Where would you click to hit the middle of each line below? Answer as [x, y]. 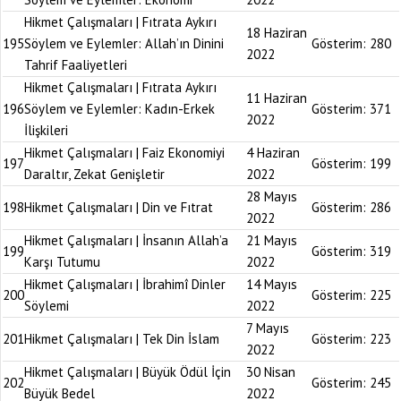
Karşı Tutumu [62, 262]
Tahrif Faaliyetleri [76, 65]
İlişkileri [46, 130]
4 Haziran [273, 153]
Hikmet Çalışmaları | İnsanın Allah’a [126, 240]
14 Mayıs [272, 284]
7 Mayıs [268, 328]
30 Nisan [271, 372]
